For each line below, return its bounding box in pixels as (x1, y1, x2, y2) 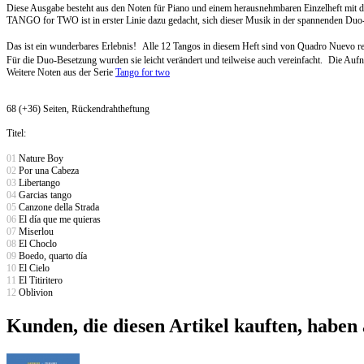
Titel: (6, 127, 26, 139)
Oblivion (16, 286, 53, 298)
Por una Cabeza (16, 164, 81, 176)
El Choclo (16, 237, 57, 249)
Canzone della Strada (16, 201, 99, 213)
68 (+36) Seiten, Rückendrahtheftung (6, 102, 149, 115)
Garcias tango (16, 188, 71, 201)
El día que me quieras (16, 213, 101, 225)
